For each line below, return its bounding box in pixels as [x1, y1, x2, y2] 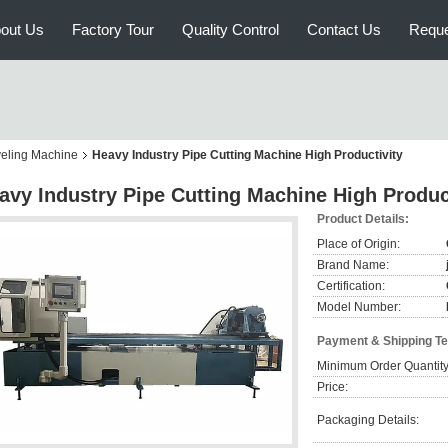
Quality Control [182, 21, 279, 38]
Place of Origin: [317, 237, 400, 251]
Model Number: [317, 300, 401, 314]
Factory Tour [72, 21, 154, 38]
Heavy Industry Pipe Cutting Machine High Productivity [92, 148, 403, 162]
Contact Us [307, 21, 381, 38]
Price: [317, 380, 348, 394]
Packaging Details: [317, 413, 419, 427]
